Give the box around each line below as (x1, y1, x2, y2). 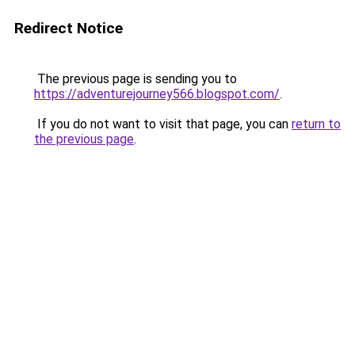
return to (292, 116, 341, 132)
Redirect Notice (14, 19, 123, 37)
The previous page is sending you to (34, 71, 237, 86)
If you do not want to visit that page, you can (34, 116, 292, 132)
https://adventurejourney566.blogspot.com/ (34, 86, 280, 101)
